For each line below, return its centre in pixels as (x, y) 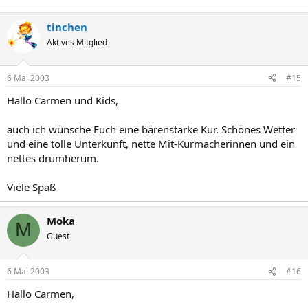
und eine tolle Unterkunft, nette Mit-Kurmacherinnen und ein (151, 143)
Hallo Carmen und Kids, (63, 100)
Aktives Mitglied (77, 42)
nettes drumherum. (53, 158)
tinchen (67, 27)
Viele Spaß (31, 187)
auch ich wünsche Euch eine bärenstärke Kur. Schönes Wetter (151, 129)
